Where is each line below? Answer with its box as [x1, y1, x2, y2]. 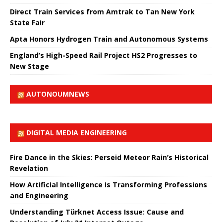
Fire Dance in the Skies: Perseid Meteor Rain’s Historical [10, 152, 209, 162]
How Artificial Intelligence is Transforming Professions [10, 179, 207, 189]
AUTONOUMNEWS [26, 89, 89, 99]
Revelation [10, 163, 48, 173]
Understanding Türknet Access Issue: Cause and [10, 207, 184, 217]
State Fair [10, 17, 45, 27]
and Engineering [10, 190, 68, 200]
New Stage [10, 61, 49, 71]
